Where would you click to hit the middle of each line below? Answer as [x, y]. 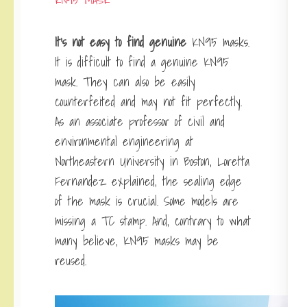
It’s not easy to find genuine [121, 42]
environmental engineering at [124, 141]
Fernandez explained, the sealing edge [148, 181]
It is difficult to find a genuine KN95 [142, 62]
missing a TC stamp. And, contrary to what [153, 221]
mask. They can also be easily [125, 82]
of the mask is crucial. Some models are [147, 201]
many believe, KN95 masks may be [137, 241]
